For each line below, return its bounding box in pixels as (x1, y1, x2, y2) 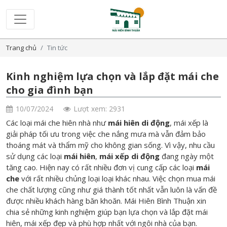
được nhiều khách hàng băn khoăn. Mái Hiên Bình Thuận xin (6, 196, 206, 206)
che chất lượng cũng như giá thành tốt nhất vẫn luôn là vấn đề (6, 184, 217, 195)
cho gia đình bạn (6, 83, 93, 97)
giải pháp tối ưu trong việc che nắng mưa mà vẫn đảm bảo (6, 129, 206, 139)
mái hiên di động (108, 118, 170, 128)
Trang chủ (6, 43, 36, 52)
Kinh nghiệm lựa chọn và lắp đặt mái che (6, 69, 219, 83)
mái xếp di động (99, 151, 160, 161)
